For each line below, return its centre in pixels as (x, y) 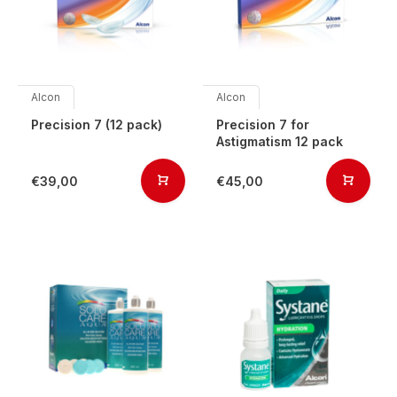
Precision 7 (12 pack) (97, 125)
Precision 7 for (263, 125)
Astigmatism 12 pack (280, 141)
